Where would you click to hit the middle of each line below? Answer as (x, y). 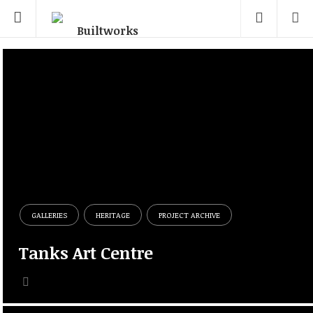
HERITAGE (113, 215)
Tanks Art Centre (86, 252)
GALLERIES (50, 215)
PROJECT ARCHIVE (190, 215)
